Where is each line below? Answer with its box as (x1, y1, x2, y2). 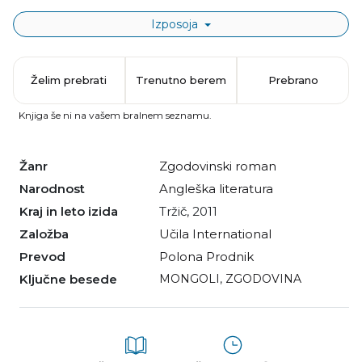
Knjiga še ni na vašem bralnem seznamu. (18, 108, 212, 121)
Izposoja (151, 16, 202, 32)
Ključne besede (28, 271, 117, 287)
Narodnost (28, 180, 85, 196)
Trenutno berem (136, 73, 226, 86)
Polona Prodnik (168, 248, 254, 264)
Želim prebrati (31, 73, 107, 86)
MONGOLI (170, 271, 220, 286)
